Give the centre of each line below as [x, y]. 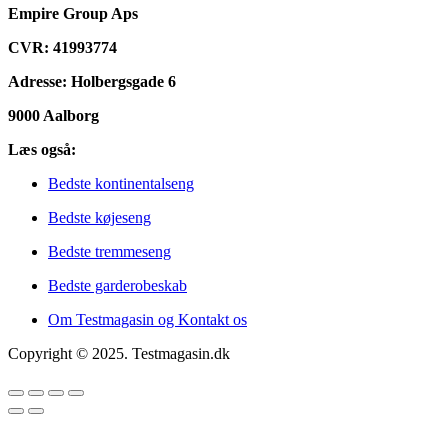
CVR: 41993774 [62, 47]
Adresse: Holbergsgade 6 [92, 81]
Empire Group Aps [73, 13]
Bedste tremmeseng [109, 251]
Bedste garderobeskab [117, 285]
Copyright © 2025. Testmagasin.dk [119, 353]
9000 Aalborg [53, 115]
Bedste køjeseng [99, 217]
